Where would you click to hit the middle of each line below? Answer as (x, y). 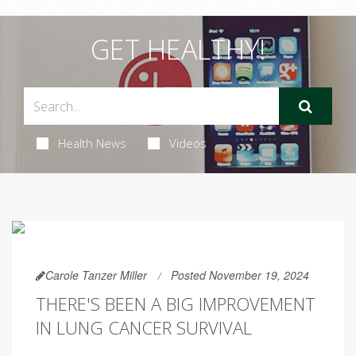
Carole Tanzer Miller (96, 275)
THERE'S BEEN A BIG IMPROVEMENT (176, 304)
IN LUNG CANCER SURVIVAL (144, 327)
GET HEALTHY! (178, 49)
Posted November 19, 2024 (240, 275)
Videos (188, 143)
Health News (92, 143)
